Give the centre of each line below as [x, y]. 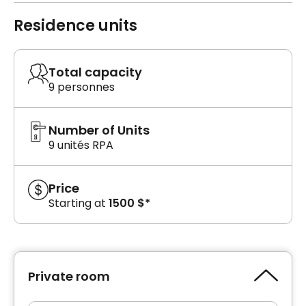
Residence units [75, 25]
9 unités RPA [81, 145]
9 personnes [82, 87]
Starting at [77, 203]
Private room [69, 277]
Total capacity [95, 72]
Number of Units [99, 130]
